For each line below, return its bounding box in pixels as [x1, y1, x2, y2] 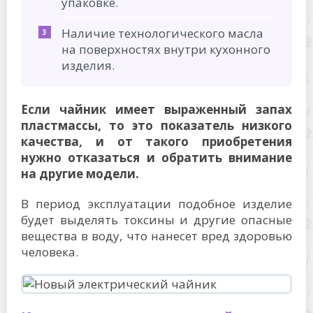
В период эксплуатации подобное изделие [21, 196, 292, 212]
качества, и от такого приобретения [21, 133, 292, 150]
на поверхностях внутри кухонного [61, 41, 270, 57]
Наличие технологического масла [61, 25, 263, 41]
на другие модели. [21, 166, 139, 182]
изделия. [61, 57, 115, 73]
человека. [21, 244, 78, 260]
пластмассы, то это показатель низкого [21, 117, 292, 133]
